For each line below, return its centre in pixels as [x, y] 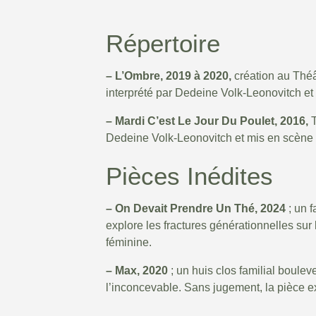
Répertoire [163, 44]
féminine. [129, 243]
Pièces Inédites [189, 176]
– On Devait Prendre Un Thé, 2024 [196, 209]
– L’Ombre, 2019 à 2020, [169, 76]
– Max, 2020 [137, 271]
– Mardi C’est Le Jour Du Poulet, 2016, [207, 121]
